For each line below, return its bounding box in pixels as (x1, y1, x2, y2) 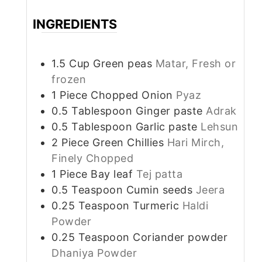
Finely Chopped (51, 151, 133, 164)
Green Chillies (92, 136, 164, 149)
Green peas (93, 57, 152, 70)
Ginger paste (135, 104, 203, 117)
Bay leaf (91, 167, 133, 180)
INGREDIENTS (33, 16, 117, 32)
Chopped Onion (91, 88, 173, 101)
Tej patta (136, 167, 182, 180)
